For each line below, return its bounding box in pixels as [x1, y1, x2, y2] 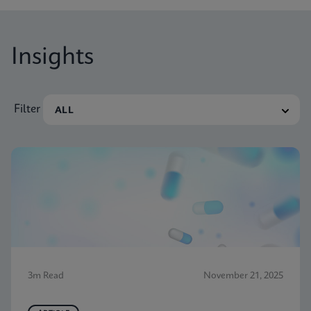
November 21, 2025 [203, 271, 283, 281]
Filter [14, 103, 40, 116]
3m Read [28, 271, 64, 281]
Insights [11, 46, 94, 70]
